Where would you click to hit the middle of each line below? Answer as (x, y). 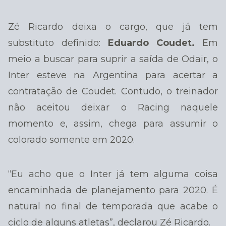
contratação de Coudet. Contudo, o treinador (113, 91)
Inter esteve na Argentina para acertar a (113, 75)
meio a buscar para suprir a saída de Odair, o (113, 59)
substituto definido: (54, 43)
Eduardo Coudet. (151, 43)
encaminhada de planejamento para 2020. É (113, 190)
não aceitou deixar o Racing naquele (113, 107)
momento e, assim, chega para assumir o (113, 123)
